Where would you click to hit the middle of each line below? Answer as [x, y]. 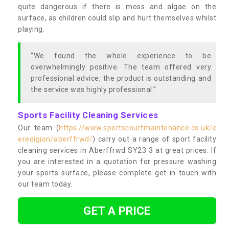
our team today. [45, 184]
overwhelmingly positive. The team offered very [121, 67]
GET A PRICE [117, 210]
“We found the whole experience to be [121, 55]
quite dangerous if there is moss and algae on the [117, 6]
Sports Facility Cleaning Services [88, 115]
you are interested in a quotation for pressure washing [117, 161]
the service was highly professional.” [94, 89]
